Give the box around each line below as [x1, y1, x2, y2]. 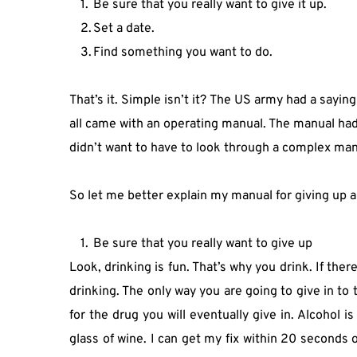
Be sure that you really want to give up [93, 236, 312, 252]
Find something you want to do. [93, 45, 273, 61]
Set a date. [93, 21, 155, 37]
